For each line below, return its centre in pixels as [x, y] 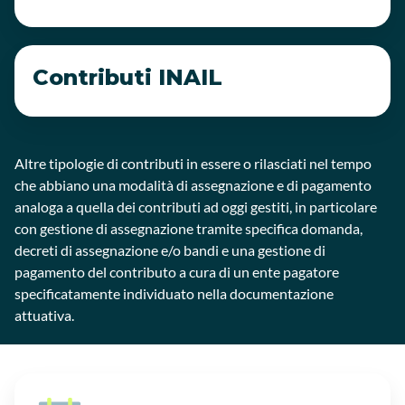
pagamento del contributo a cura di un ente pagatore [177, 272]
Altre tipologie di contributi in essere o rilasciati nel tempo [193, 163]
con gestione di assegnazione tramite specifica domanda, [188, 228]
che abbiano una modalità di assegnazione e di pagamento [193, 185]
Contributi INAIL [127, 77]
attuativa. [44, 315]
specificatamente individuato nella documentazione [174, 293]
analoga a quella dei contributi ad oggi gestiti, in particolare [196, 207]
